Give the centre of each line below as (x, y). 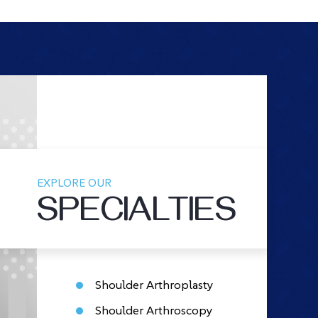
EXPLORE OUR (74, 182)
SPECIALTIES (137, 216)
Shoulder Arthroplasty (154, 285)
